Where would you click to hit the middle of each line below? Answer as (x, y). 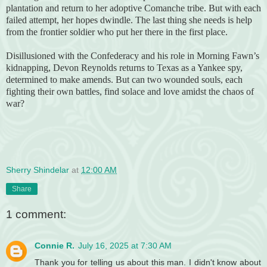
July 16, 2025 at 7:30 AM (125, 245)
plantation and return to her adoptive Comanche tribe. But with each (133, 8)
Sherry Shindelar (38, 170)
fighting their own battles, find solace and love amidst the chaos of (130, 92)
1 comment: (36, 215)
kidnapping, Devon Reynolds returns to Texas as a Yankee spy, (124, 68)
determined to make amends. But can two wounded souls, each (124, 80)
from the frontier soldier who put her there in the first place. (117, 32)
